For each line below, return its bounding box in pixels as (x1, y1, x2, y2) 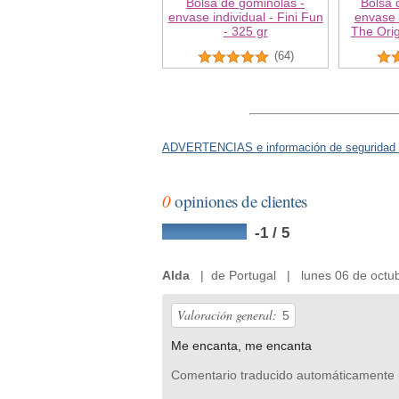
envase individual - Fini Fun (167, 10, 323, 25)
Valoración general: (177, 305, 277, 323)
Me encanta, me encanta (171, 338, 312, 353)
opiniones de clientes (170, 189, 307, 212)
